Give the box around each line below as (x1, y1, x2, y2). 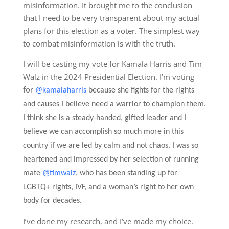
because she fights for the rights (86, 86, 194, 95)
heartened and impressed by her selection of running (22, 155, 199, 164)
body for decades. (22, 197, 82, 205)
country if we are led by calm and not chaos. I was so (22, 142, 198, 150)
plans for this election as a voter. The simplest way (22, 26, 200, 36)
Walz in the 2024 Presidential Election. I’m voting (22, 72, 194, 82)
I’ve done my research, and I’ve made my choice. (22, 216, 193, 226)
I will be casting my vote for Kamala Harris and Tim (22, 59, 202, 69)
